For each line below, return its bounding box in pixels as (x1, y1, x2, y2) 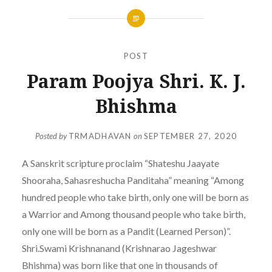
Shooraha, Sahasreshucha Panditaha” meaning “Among (21, 174, 244, 186)
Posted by (35, 131, 69, 141)
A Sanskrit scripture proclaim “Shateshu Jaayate (21, 157, 219, 169)
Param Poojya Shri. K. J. (26, 68, 246, 93)
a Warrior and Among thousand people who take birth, (21, 208, 245, 220)
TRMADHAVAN (68, 131, 132, 141)
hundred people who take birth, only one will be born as (21, 191, 249, 203)
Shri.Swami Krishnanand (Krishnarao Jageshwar (21, 242, 217, 254)
